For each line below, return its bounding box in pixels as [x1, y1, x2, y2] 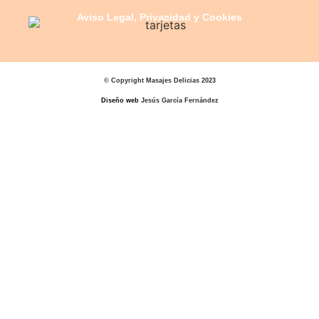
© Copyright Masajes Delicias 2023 [103, 77, 216, 85]
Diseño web [100, 96, 139, 104]
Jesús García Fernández [138, 96, 219, 104]
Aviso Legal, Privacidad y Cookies [77, 11, 242, 23]
